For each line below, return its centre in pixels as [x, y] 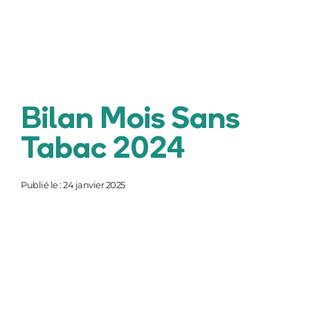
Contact [44, 77]
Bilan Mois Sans [130, 120]
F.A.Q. [36, 38]
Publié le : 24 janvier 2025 [73, 184]
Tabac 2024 [103, 150]
